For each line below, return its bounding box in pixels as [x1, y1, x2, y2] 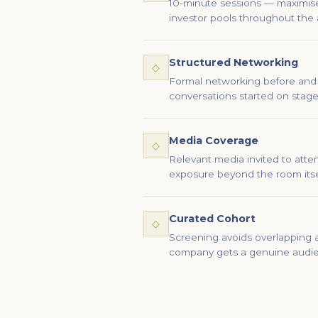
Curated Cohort [168, 212, 256, 225]
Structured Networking [168, 56, 298, 69]
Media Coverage [168, 134, 258, 147]
